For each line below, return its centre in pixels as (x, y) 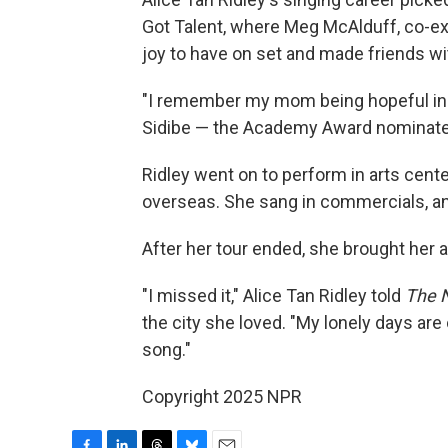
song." (166, 349)
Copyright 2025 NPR (222, 396)
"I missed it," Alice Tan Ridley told (273, 295)
